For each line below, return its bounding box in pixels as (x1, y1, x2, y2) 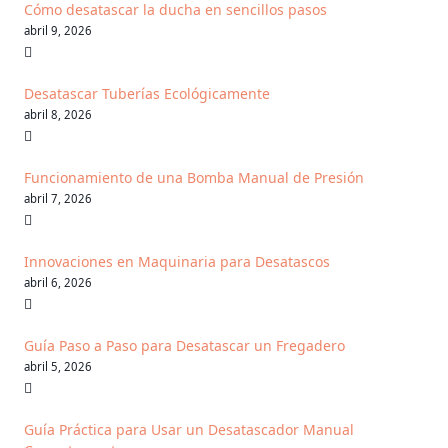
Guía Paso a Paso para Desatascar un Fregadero (24, 336, 345, 356)
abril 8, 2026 (24, 107, 92, 123)
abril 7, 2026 (24, 191, 92, 207)
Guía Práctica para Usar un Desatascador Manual (24, 420, 354, 440)
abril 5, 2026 (24, 359, 92, 375)
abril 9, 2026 (24, 23, 92, 39)
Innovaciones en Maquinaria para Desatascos (24, 252, 330, 272)
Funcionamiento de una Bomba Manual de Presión (24, 168, 364, 188)
